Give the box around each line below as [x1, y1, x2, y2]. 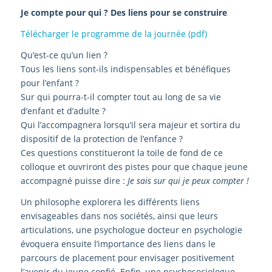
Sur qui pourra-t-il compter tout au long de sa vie [20, 91, 221, 103]
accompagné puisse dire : [20, 175, 127, 187]
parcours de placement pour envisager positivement [20, 251, 234, 263]
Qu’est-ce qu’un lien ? [20, 49, 107, 61]
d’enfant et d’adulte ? [20, 105, 106, 117]
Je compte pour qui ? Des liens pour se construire [20, 7, 227, 19]
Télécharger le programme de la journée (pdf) [20, 28, 207, 40]
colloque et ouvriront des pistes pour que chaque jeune [20, 161, 248, 173]
